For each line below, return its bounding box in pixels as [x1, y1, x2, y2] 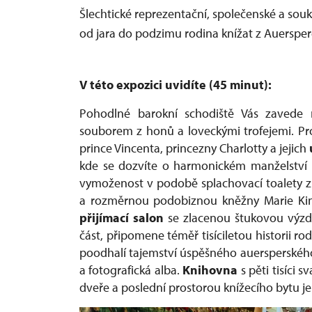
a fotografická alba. [79, 262, 183, 278]
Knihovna [182, 262, 238, 278]
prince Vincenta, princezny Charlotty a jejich [79, 140, 310, 156]
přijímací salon [79, 210, 164, 226]
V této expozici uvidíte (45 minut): [79, 77, 272, 93]
